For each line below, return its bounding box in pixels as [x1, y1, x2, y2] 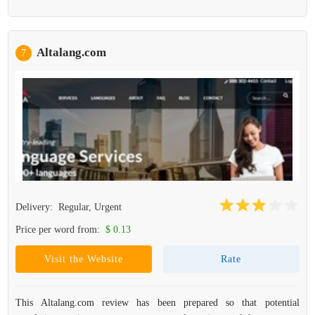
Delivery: [15, 202, 56, 212]
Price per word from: [15, 224, 103, 235]
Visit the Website [44, 254, 124, 264]
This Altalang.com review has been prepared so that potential [15, 297, 300, 308]
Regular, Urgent [58, 202, 122, 212]
